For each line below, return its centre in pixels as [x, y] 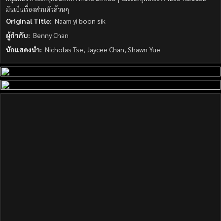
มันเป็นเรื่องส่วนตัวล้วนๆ [37, 9]
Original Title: [30, 21]
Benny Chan [51, 35]
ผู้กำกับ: [19, 35]
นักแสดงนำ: [25, 50]
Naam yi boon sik [80, 21]
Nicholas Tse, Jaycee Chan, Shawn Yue [103, 50]
